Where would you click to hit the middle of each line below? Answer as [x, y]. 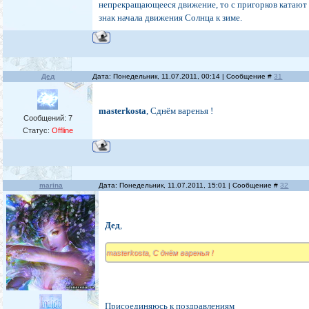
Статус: [37, 131]
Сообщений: [46, 118]
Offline [62, 131]
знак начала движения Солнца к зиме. [171, 18]
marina [51, 186]
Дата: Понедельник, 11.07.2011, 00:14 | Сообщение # [183, 77]
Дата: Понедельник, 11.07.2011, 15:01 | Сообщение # [190, 186]
